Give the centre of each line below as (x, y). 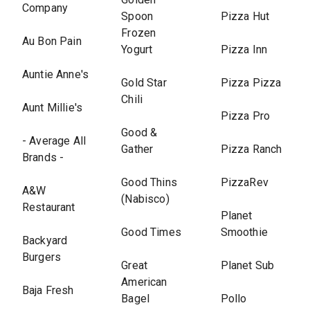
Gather (137, 149)
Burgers (42, 257)
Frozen (139, 33)
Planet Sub (247, 265)
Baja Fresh (48, 290)
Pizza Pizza (251, 83)
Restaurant (49, 207)
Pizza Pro (245, 116)
